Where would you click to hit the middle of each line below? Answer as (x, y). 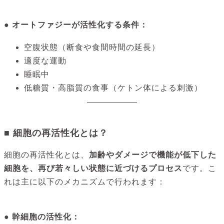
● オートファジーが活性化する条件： (76, 25)
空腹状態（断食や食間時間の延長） (92, 47)
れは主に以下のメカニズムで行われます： (85, 181)
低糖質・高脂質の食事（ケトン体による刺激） (113, 87)
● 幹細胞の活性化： (42, 216)
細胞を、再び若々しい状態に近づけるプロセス (93, 168)
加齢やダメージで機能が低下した (153, 154)
